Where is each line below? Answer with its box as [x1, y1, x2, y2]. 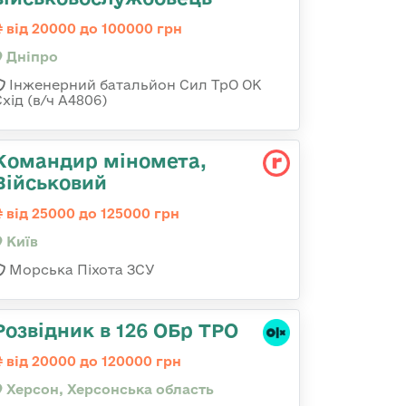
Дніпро [3, 49, 58, 64]
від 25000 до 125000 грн [3, 206, 179, 221]
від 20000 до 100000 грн [3, 21, 182, 36]
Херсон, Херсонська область [3, 382, 214, 397]
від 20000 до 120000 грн [3, 353, 181, 369]
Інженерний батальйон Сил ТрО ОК [5, 77, 262, 92]
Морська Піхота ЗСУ [5, 262, 155, 277]
